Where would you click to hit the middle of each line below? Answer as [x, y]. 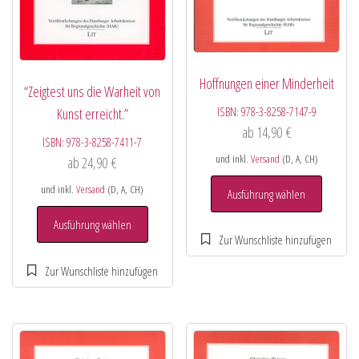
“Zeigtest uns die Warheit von [93, 92]
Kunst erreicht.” [92, 114]
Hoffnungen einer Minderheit [266, 83]
